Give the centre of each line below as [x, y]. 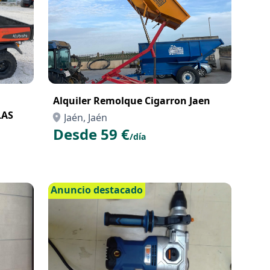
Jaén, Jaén [86, 118]
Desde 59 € [91, 134]
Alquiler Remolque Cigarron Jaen [132, 101]
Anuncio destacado [97, 190]
